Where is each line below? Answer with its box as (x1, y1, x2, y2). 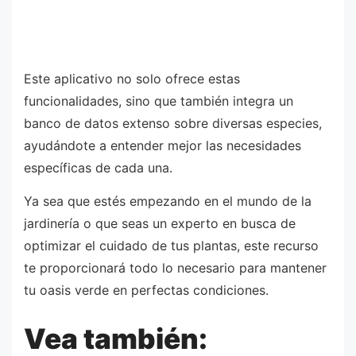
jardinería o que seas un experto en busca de (24, 215, 296, 231)
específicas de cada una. (24, 160, 172, 176)
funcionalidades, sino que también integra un (24, 93, 293, 110)
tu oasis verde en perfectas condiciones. (24, 281, 269, 298)
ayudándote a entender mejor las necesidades (24, 137, 301, 154)
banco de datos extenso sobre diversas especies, (24, 115, 322, 132)
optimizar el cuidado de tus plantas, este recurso (24, 237, 319, 253)
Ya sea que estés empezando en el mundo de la (24, 192, 311, 209)
